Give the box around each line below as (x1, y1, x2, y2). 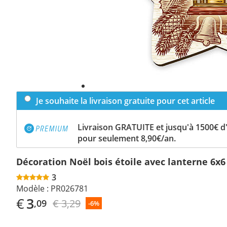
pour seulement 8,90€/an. (78, 132, 176, 144)
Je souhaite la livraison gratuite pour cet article (36, 95, 215, 106)
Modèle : (16, 182, 49, 194)
